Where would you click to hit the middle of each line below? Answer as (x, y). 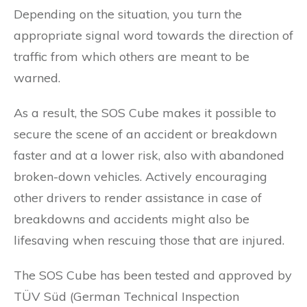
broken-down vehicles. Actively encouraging (140, 176)
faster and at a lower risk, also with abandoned (149, 155)
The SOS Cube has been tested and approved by (153, 275)
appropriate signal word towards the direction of (153, 35)
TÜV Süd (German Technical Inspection (126, 296)
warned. (37, 77)
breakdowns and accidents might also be (132, 219)
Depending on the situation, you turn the (128, 14)
